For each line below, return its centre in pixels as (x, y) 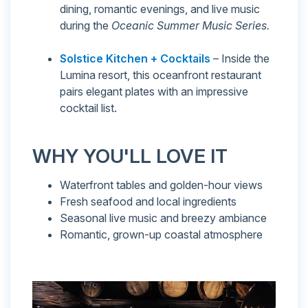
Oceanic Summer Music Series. (190, 26)
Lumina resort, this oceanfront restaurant (161, 75)
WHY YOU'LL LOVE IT (130, 156)
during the (86, 26)
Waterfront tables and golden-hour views (161, 185)
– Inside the (240, 59)
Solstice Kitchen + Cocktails (135, 59)
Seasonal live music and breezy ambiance (163, 218)
